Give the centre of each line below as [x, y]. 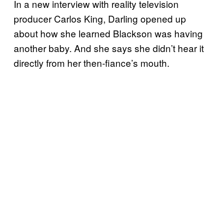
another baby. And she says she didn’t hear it [109, 48]
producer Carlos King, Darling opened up [100, 18]
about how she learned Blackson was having [108, 33]
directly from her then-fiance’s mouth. [92, 62]
